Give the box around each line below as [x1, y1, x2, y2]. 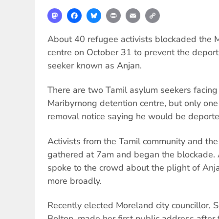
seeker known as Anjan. [47, 59, 142, 71]
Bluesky [101, 7, 130, 18]
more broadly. [47, 175, 102, 187]
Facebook [82, 7, 115, 18]
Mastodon [62, 7, 97, 18]
